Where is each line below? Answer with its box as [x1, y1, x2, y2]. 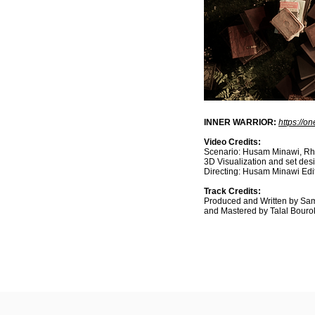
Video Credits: [204, 137, 261, 147]
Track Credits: [204, 186, 261, 196]
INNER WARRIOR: [204, 117, 276, 127]
